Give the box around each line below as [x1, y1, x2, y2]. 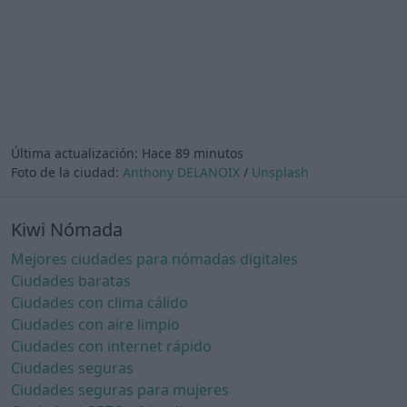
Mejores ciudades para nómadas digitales [11, 249, 298, 270]
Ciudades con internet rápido [11, 336, 212, 357]
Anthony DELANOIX [123, 164, 240, 182]
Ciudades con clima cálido [11, 293, 188, 313]
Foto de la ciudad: [11, 164, 123, 182]
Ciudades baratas [11, 271, 131, 292]
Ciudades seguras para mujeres [11, 380, 229, 401]
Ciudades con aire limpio [11, 314, 180, 335]
